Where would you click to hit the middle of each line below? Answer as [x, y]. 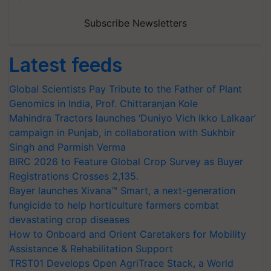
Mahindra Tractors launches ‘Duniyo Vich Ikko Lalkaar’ [132, 118]
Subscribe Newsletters [135, 23]
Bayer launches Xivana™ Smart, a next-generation [122, 191]
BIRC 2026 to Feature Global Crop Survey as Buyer [126, 162]
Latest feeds [66, 65]
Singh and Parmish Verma [67, 147]
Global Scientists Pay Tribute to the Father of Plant [126, 89]
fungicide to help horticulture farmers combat [114, 205]
